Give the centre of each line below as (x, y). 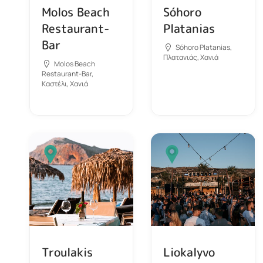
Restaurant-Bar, (68, 73)
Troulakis (67, 252)
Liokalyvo (189, 252)
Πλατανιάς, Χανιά (191, 57)
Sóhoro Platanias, (204, 47)
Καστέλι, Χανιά (65, 83)
